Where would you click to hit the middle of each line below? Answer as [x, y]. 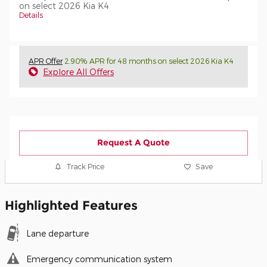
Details [31, 15]
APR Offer [46, 61]
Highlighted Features [71, 205]
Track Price [86, 167]
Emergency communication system [99, 259]
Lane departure [58, 233]
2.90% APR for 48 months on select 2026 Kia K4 [148, 61]
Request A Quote [133, 143]
